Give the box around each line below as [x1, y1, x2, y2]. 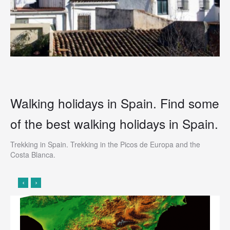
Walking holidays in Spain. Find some [10, 94, 219, 112]
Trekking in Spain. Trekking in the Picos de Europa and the [10, 139, 200, 150]
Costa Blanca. [10, 149, 55, 160]
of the [10, 114, 46, 133]
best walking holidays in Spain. [46, 114, 218, 133]
